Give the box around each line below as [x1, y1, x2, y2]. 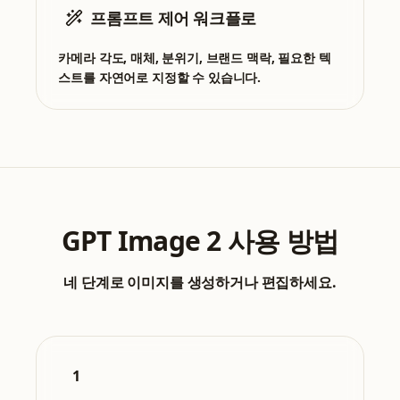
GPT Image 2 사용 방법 [61, 222, 339, 260]
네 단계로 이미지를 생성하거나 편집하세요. [63, 272, 337, 293]
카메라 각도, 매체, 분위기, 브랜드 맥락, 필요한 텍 [58, 49, 331, 67]
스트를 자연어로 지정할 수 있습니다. [58, 69, 262, 87]
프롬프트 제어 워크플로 [90, 7, 256, 29]
